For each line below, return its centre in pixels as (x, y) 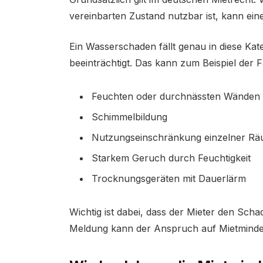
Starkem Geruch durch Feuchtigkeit (171, 158)
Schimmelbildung (129, 117)
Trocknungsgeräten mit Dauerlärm (168, 179)
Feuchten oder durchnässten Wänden (176, 97)
